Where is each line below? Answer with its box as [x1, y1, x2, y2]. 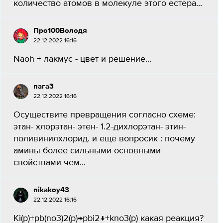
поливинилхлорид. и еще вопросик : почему [13, 134, 195, 143]
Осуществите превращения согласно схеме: [13, 111, 196, 119]
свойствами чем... [13, 158, 86, 167]
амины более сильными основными [13, 146, 161, 155]
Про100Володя [33, 27, 87, 34]
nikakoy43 [33, 186, 69, 194]
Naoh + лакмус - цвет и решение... [13, 55, 151, 64]
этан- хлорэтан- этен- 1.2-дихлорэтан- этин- [13, 122, 186, 131]
